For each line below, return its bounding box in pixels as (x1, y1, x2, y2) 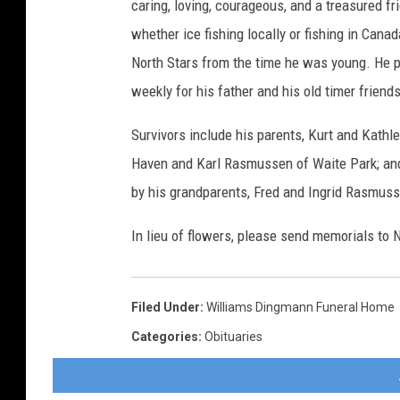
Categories (131, 329, 198, 344)
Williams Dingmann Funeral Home (206, 299, 395, 314)
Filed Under (131, 299, 200, 314)
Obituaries (204, 329, 262, 344)
